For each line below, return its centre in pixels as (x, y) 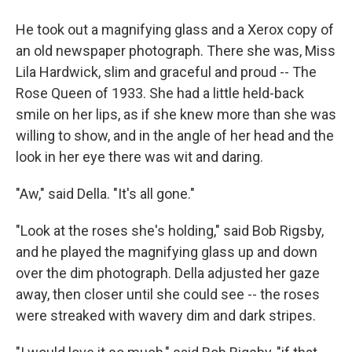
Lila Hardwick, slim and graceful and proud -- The (166, 72)
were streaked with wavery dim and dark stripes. (166, 316)
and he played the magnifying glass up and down (167, 252)
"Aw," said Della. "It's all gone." (105, 194)
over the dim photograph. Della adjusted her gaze (168, 273)
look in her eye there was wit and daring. (139, 157)
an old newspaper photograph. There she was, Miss (176, 51)
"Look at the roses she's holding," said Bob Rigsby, (170, 231)
